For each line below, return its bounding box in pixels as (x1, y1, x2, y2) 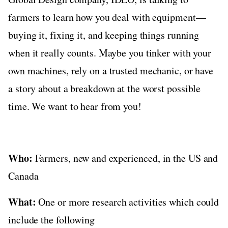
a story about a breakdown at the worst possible (8, 81, 201, 95)
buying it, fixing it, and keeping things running (8, 27, 199, 42)
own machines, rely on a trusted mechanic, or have (8, 63, 214, 77)
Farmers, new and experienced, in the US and (32, 151, 218, 165)
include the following (8, 212, 95, 226)
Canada (8, 168, 39, 183)
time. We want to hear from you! (8, 99, 141, 113)
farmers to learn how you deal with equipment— (8, 10, 206, 24)
